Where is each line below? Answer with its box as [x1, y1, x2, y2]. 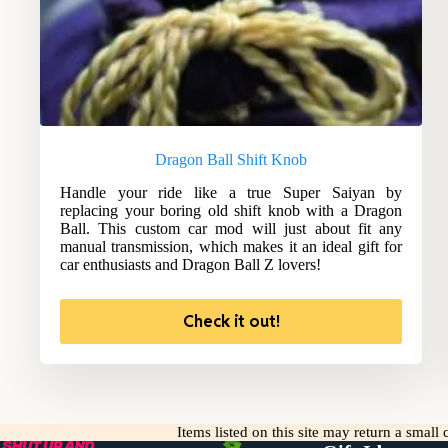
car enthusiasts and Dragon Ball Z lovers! [60, 256, 321, 274]
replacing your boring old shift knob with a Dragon [60, 202, 403, 220]
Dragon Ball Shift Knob [155, 151, 308, 169]
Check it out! [182, 311, 280, 333]
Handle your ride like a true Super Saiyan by [60, 184, 403, 202]
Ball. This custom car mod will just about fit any [60, 220, 403, 238]
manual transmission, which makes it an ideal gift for [60, 238, 403, 256]
